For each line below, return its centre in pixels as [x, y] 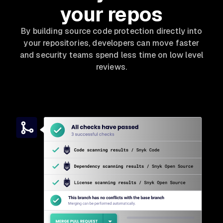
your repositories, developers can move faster [111, 43]
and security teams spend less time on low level [111, 55]
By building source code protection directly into [111, 31]
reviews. [111, 67]
